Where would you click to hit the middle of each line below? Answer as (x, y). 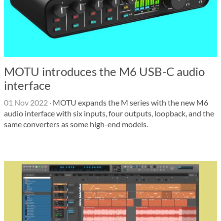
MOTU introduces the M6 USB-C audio (104, 71)
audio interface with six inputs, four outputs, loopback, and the (109, 113)
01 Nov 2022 (26, 102)
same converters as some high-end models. (76, 124)
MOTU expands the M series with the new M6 (130, 102)
